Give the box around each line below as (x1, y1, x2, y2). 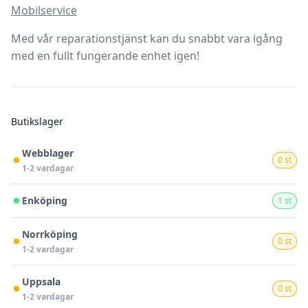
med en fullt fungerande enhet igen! (11, 48, 199, 63)
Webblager (22, 146, 74, 159)
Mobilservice (11, 3, 77, 18)
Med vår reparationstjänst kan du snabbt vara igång (11, 31, 283, 46)
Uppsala (22, 275, 60, 288)
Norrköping (22, 228, 78, 241)
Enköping (22, 194, 67, 207)
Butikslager (11, 115, 63, 128)
